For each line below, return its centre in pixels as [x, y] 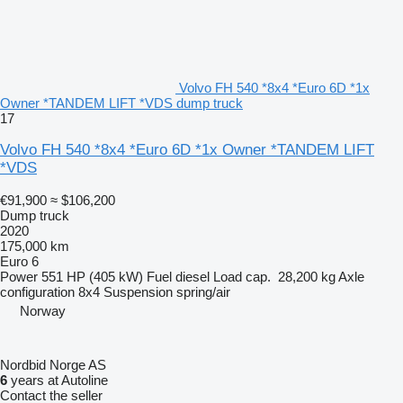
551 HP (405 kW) [92, 277]
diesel [193, 277]
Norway [43, 311]
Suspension [138, 292]
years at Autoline [58, 381]
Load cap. [242, 277]
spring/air [203, 292]
